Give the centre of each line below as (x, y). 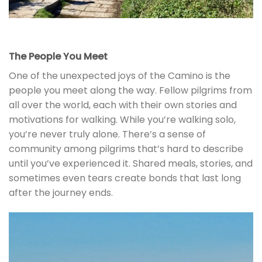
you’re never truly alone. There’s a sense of (107, 135)
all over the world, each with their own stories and (123, 105)
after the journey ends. (61, 193)
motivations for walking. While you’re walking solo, (122, 120)
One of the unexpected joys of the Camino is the (120, 76)
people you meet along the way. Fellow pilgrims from (130, 91)
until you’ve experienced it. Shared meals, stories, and (131, 164)
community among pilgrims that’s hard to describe (126, 149)
